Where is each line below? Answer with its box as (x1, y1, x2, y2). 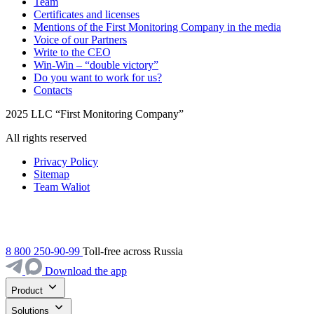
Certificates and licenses (34, 8, 139, 20)
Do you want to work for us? (34, 71, 162, 83)
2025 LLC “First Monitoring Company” (6, 107, 184, 120)
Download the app (45, 264, 127, 277)
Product (11, 285, 43, 296)
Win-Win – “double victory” (34, 58, 158, 71)
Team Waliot (34, 180, 90, 193)
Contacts (34, 83, 72, 96)
